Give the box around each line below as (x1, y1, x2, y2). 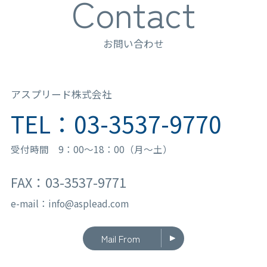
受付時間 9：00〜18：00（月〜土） (10, 142, 172, 156)
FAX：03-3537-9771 (10, 173, 126, 192)
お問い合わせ (103, 36, 164, 51)
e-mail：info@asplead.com (10, 196, 129, 210)
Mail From (101, 231, 140, 245)
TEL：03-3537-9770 (10, 107, 222, 141)
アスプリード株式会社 (10, 86, 112, 101)
